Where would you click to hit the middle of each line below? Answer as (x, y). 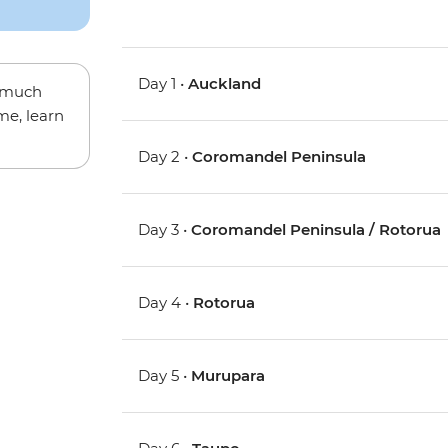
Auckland (225, 84)
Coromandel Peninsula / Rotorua (316, 230)
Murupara (228, 376)
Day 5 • (165, 376)
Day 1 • (163, 84)
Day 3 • (165, 230)
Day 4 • (166, 303)
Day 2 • (165, 157)
